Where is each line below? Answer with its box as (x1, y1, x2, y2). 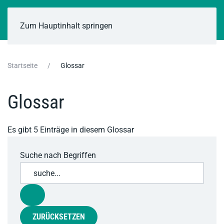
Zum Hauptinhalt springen (20, 21, 112, 30)
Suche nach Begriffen (20, 150, 96, 160)
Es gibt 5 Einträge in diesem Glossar (7, 125, 134, 134)
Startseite (7, 61, 37, 69)
